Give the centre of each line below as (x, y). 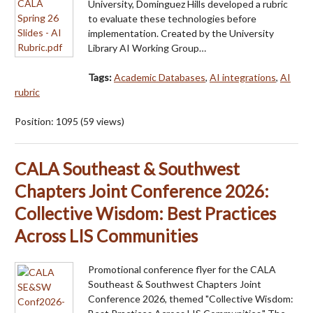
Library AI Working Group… (147, 48)
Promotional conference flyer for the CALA (182, 269)
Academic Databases (160, 77)
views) (109, 121)
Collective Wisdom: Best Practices (145, 213)
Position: (35, 121)
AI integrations (243, 77)
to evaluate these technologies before (172, 18)
